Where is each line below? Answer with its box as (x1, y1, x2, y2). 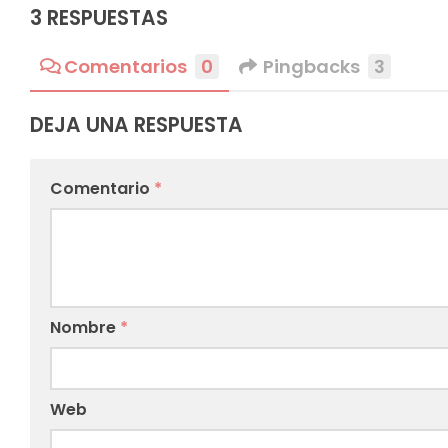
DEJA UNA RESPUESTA (30, 110, 243, 139)
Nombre (50, 315, 120, 339)
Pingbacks (263, 53, 361, 79)
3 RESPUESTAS (30, 4, 168, 33)
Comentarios (64, 53, 188, 79)
